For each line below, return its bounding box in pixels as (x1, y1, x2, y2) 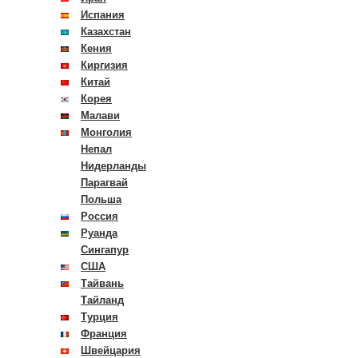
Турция (81, 311, 118, 323)
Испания (81, 9, 125, 21)
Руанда (81, 227, 117, 239)
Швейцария (81, 344, 141, 356)
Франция (81, 328, 127, 340)
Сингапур (81, 244, 129, 256)
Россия (81, 210, 118, 222)
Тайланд (81, 294, 124, 306)
